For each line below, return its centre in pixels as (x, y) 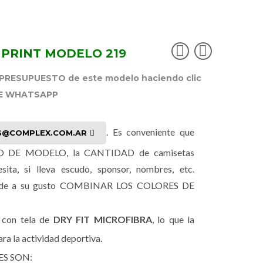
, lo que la (173, 219)
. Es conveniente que (150, 132)
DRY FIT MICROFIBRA (102, 219)
